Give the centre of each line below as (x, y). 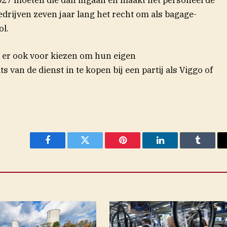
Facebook (65, 148)
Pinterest (138, 148)
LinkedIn (176, 148)
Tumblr (210, 148)
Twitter (98, 148)
